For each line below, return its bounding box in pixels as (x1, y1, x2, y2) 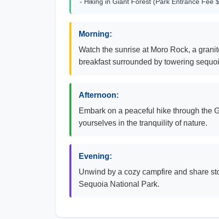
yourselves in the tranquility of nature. (79, 119, 207, 127)
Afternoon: (79, 91, 119, 99)
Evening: (79, 152, 112, 160)
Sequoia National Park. (79, 180, 159, 188)
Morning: (79, 30, 112, 38)
